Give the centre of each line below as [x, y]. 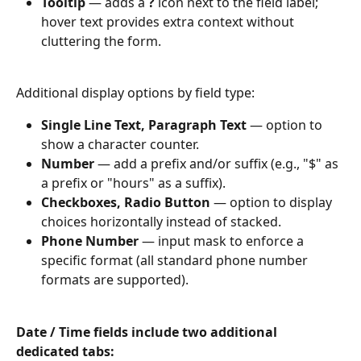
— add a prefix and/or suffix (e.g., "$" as [218, 164]
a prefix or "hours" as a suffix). [133, 183]
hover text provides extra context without [169, 21]
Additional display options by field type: [135, 92]
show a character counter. [120, 145]
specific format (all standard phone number [176, 261]
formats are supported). [115, 280]
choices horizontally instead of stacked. [161, 222]
